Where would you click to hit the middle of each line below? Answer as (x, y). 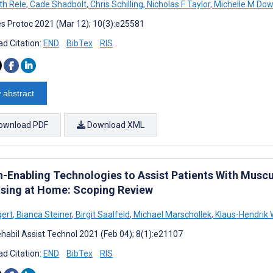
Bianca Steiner (43, 214)
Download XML (115, 125)
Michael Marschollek (172, 214)
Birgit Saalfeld (102, 214)
